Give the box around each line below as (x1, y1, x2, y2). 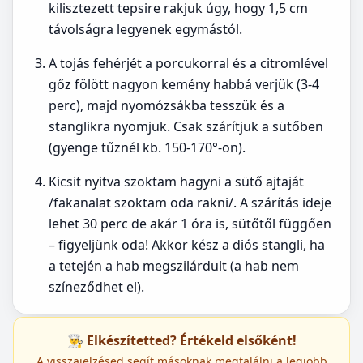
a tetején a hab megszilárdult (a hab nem (49, 257, 299, 275)
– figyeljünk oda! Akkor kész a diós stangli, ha (49, 236, 325, 254)
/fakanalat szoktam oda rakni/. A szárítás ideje (49, 194, 331, 211)
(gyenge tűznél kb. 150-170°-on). (49, 139, 246, 156)
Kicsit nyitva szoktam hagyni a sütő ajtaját (49, 173, 304, 190)
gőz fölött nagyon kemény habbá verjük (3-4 (49, 75, 319, 93)
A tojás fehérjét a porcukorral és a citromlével (49, 54, 328, 72)
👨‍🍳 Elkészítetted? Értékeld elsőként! (66, 331, 297, 349)
